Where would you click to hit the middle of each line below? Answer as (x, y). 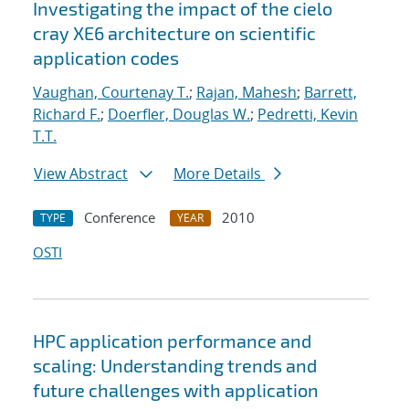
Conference (120, 218)
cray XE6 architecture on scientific (174, 33)
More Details (219, 174)
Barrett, (330, 93)
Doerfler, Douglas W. (179, 115)
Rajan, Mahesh (246, 93)
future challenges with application (176, 390)
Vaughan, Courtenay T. (111, 93)
